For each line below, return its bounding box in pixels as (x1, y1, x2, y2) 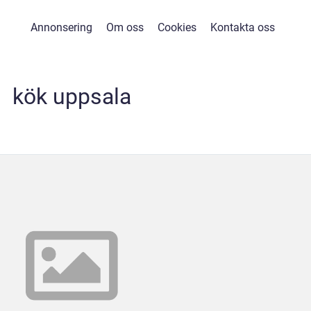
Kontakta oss (210, 21, 275, 34)
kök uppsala (12, 83, 131, 110)
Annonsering (30, 21, 92, 34)
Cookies (157, 21, 196, 34)
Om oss (106, 21, 144, 34)
